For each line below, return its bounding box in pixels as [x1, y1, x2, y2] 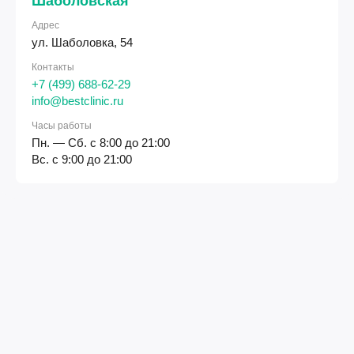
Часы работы [32, 120, 92, 131]
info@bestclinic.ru [32, 94, 123, 107]
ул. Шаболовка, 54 [32, 36, 133, 49]
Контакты [32, 62, 74, 73]
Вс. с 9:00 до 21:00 [32, 153, 132, 166]
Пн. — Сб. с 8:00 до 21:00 [32, 136, 170, 149]
